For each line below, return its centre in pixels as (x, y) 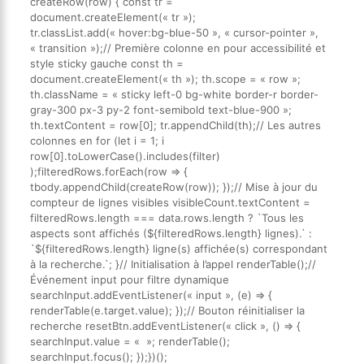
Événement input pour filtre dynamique (129, 280)
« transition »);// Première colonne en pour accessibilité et (178, 48)
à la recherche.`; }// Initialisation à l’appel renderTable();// (173, 264)
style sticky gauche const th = (106, 64)
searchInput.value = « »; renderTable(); (130, 342)
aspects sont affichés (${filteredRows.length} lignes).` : (171, 234)
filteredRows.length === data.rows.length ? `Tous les (167, 218)
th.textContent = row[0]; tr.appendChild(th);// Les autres (175, 126)
